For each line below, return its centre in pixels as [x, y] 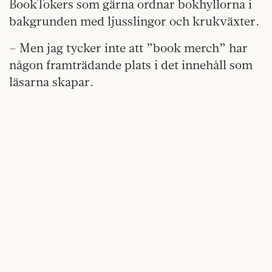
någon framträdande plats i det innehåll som [131, 65]
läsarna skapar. [51, 82]
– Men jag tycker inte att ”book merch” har [128, 48]
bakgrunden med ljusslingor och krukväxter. [134, 21]
